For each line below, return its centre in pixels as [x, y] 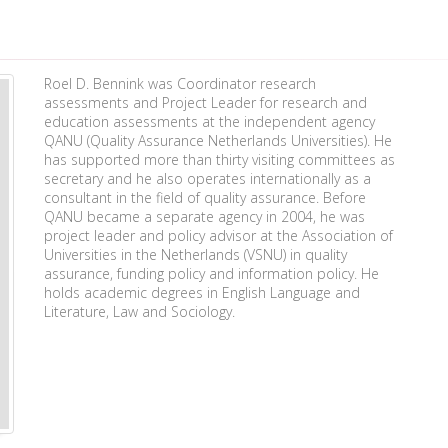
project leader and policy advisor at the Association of [218, 235]
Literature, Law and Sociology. [139, 311]
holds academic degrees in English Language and [202, 292]
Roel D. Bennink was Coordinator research [180, 83]
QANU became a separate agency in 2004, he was [204, 216]
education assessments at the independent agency [209, 121]
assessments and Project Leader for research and [205, 102]
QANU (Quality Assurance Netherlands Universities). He [218, 140]
